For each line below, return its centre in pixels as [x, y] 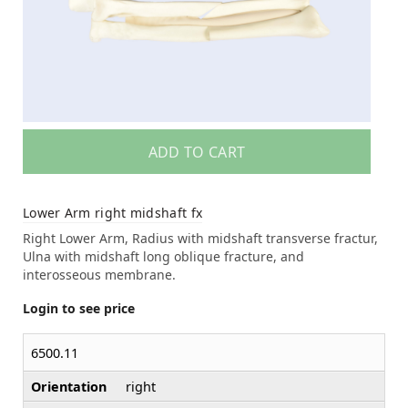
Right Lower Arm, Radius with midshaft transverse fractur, [200, 238]
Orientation [69, 386]
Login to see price [79, 308]
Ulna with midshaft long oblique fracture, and [163, 256]
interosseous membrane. [99, 274]
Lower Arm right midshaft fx [113, 212]
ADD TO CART [197, 152]
